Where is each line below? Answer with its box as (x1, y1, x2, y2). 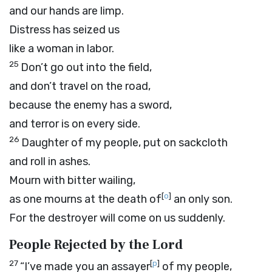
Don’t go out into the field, (21, 61, 152, 74)
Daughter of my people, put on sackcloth (21, 136, 228, 149)
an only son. (171, 192, 233, 206)
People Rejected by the (9, 236, 152, 253)
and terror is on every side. (9, 117, 140, 131)
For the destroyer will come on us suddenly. (9, 211, 225, 225)
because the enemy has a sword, (9, 98, 172, 112)
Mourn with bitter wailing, (9, 174, 135, 187)
